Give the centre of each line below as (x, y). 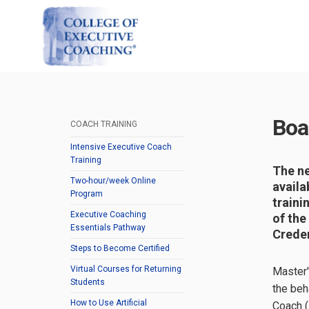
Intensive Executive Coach (121, 147)
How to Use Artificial (109, 303)
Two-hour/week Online (113, 181)
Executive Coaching (108, 215)
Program (87, 194)
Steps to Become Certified (120, 248)
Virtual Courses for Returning (126, 269)
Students (88, 282)
